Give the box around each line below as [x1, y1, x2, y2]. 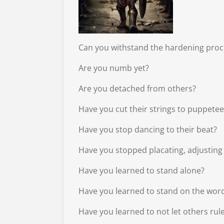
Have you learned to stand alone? [78, 164, 204, 176]
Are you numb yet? [78, 62, 149, 73]
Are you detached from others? [78, 82, 196, 94]
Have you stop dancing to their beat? [78, 123, 217, 135]
